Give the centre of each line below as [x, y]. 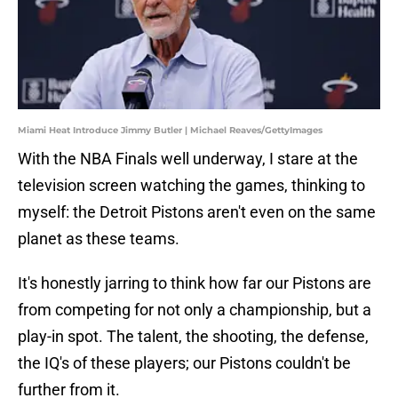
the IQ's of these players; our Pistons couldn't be [184, 363]
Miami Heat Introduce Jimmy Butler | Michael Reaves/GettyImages [170, 131]
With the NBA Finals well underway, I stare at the [188, 159]
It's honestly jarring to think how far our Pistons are [195, 283]
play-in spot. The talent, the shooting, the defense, [193, 337]
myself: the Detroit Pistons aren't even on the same [197, 212]
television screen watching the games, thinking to [191, 186]
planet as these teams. [99, 239]
